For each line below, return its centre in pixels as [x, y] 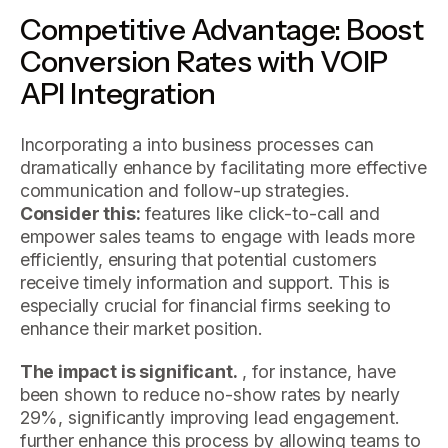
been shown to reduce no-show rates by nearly [209, 394]
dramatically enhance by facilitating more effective [223, 168]
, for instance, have [317, 371]
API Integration [117, 92]
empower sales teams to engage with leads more [217, 237]
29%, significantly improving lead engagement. [209, 417]
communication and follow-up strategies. [184, 191]
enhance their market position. [141, 329]
